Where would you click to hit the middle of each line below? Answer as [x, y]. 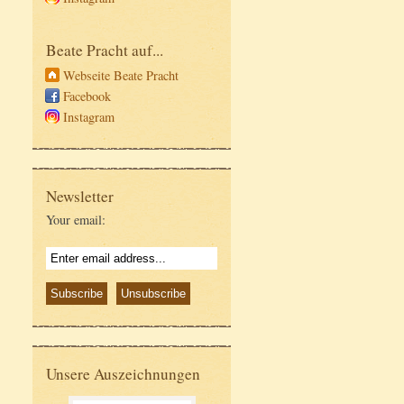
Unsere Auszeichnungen [123, 373]
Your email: [76, 220]
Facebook [87, 96]
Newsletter [80, 196]
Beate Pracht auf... [105, 50]
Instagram [89, 117]
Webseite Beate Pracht [121, 75]
